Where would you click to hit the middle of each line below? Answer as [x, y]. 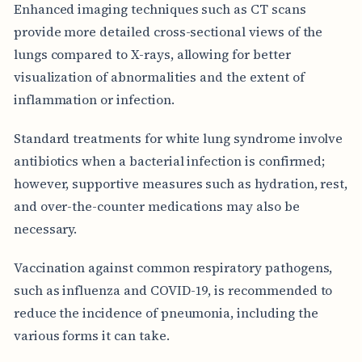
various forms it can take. [91, 335]
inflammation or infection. [94, 99]
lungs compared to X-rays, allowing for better [152, 54]
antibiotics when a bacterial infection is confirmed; [169, 160]
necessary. [45, 228]
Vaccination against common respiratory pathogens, [173, 267]
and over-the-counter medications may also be [156, 206]
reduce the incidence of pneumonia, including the [166, 312]
